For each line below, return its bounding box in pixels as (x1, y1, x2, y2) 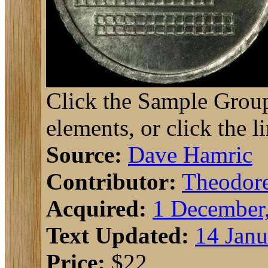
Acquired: (46, 196, 147, 221)
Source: (46, 142, 122, 167)
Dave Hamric (128, 142, 252, 167)
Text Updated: (46, 223, 189, 248)
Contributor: (46, 169, 176, 194)
